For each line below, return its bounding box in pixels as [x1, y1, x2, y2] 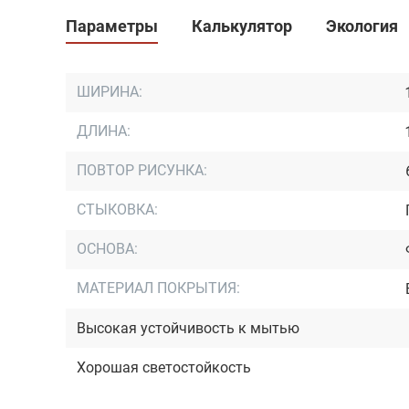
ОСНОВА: [77, 240, 138, 257]
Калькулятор [192, 16, 293, 36]
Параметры [66, 16, 158, 36]
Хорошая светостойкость [77, 359, 251, 376]
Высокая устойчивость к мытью [77, 320, 299, 337]
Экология [326, 16, 399, 36]
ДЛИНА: [77, 122, 131, 140]
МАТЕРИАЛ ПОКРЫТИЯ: [77, 279, 240, 297]
